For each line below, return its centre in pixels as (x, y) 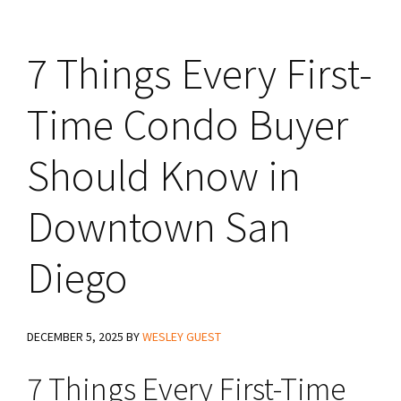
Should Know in (164, 175)
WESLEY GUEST (182, 337)
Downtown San (159, 226)
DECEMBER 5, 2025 (75, 337)
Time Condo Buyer (188, 124)
